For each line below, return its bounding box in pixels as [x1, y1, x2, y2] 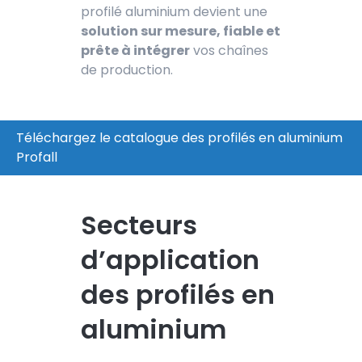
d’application [81, 241, 259, 278]
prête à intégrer [81, 40, 190, 60]
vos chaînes [190, 40, 268, 60]
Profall [16, 147, 57, 166]
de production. [81, 60, 173, 79]
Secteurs [81, 206, 197, 243]
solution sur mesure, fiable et [81, 21, 280, 40]
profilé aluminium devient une [81, 2, 267, 21]
